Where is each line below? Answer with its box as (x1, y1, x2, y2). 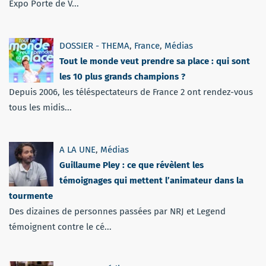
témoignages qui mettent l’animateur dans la (59, 175, 243, 186)
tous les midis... (9, 102, 72, 113)
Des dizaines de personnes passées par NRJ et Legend (9, 205, 226, 217)
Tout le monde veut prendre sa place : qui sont (59, 55, 250, 66)
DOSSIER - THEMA (59, 40, 129, 51)
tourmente (9, 190, 53, 201)
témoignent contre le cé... (9, 221, 112, 232)
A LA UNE (59, 144, 96, 155)
